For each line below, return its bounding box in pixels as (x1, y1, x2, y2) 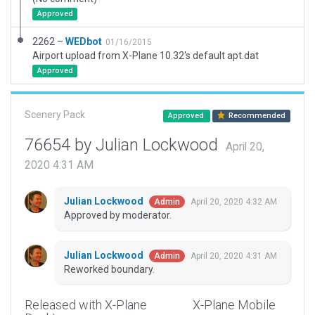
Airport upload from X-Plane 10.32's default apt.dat (32, 50, 259, 61)
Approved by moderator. (64, 210, 172, 221)
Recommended (226, 111, 286, 120)
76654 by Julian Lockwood (25, 135, 222, 155)
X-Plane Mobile (192, 297, 276, 313)
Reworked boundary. (64, 264, 155, 276)
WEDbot (65, 36, 102, 47)
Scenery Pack (25, 109, 85, 120)
